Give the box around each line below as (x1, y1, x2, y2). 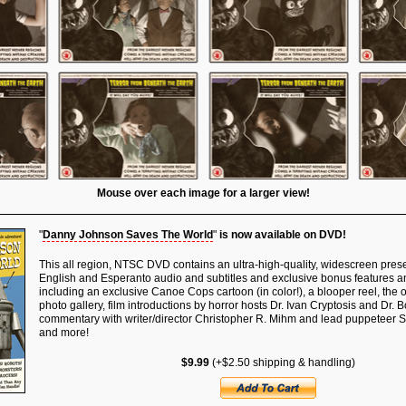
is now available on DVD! (219, 228, 346, 241)
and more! (39, 326, 89, 339)
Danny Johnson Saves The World (43, 228, 213, 241)
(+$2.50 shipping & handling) (209, 356, 355, 369)
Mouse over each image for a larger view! (96, 187, 310, 199)
